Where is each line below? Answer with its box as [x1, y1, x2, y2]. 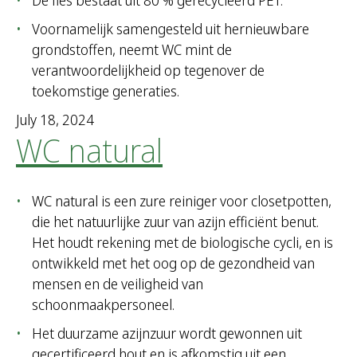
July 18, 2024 [16, 110, 94, 130]
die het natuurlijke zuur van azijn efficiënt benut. [32, 212, 319, 232]
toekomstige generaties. [32, 81, 179, 101]
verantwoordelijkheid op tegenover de [32, 61, 265, 80]
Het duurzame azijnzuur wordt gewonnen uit [32, 324, 302, 343]
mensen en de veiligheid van [32, 274, 203, 294]
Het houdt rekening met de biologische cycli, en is [32, 233, 333, 253]
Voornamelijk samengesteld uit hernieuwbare [32, 19, 309, 39]
